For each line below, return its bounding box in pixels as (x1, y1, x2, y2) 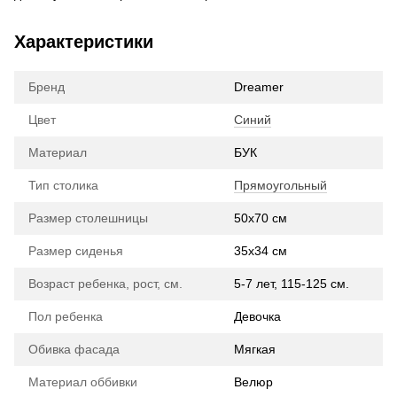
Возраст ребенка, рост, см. (28, 276, 183, 291)
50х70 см (234, 210, 287, 225)
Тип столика (28, 177, 98, 192)
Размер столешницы (28, 210, 148, 225)
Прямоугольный (234, 177, 327, 192)
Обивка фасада (28, 341, 120, 356)
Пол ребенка (28, 308, 103, 323)
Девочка (234, 308, 281, 323)
